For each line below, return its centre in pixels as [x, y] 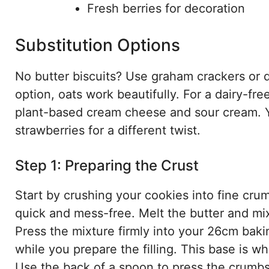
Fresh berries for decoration [166, 9]
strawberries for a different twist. [108, 131]
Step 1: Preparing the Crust [107, 166]
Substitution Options [98, 45]
